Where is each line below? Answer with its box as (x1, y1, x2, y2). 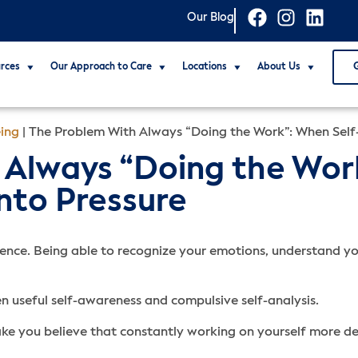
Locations (181, 62, 227, 72)
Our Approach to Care (50, 62, 152, 72)
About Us (257, 62, 300, 72)
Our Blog (187, 12, 234, 23)
